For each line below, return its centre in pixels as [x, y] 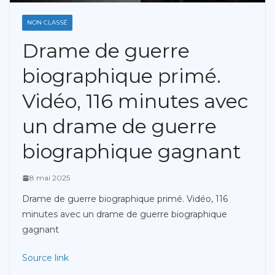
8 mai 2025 [50, 178]
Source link [45, 258]
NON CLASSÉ [47, 23]
